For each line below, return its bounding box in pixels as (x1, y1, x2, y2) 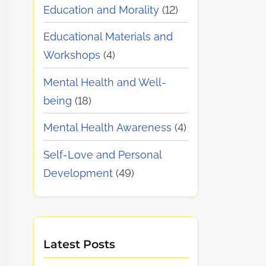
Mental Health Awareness (43, 121, 172, 134)
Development (43, 167, 113, 180)
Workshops (43, 49, 101, 62)
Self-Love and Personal (43, 148, 162, 161)
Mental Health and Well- (43, 75, 167, 88)
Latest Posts (43, 237, 116, 251)
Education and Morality (43, 3, 160, 16)
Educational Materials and (43, 30, 173, 43)
